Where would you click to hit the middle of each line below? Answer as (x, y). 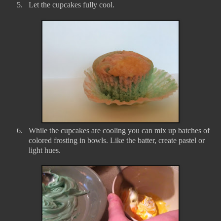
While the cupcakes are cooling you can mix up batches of (119, 131)
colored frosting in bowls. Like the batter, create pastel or (117, 141)
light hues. (45, 150)
